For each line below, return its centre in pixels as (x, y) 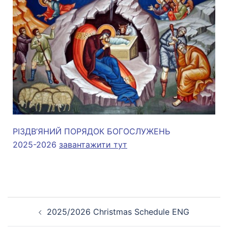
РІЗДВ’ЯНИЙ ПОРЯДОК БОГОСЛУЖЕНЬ (91, 132)
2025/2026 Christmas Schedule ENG (118, 212)
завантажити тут (93, 145)
